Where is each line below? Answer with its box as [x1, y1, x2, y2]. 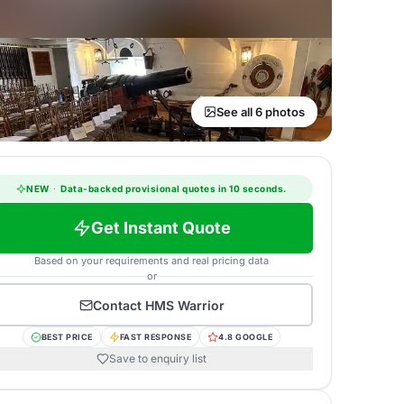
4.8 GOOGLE [218, 332, 273, 342]
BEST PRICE [41, 332, 93, 342]
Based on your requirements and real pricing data [34, 254, 269, 267]
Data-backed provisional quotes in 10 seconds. [58, 183, 287, 194]
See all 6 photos [216, 105, 305, 119]
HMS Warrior [144, 297, 225, 313]
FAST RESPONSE [119, 332, 192, 342]
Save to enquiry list [109, 352, 207, 365]
